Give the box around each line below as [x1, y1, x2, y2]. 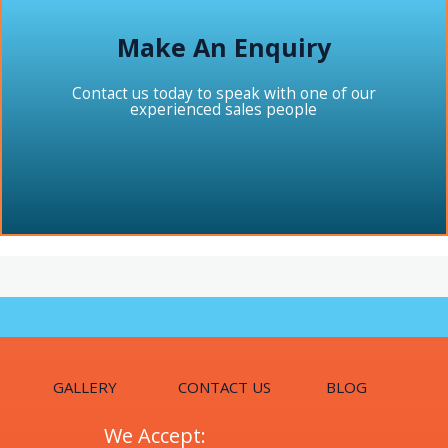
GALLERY [52, 376, 117, 397]
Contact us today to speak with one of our [71, 82, 376, 104]
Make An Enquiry [117, 30, 331, 65]
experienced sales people [130, 98, 318, 120]
